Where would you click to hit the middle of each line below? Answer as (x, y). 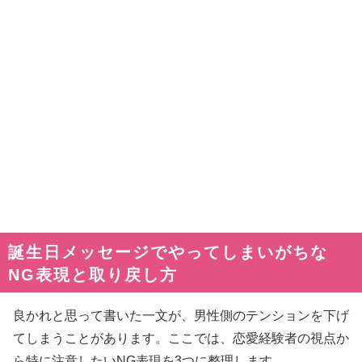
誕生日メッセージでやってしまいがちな (168, 252)
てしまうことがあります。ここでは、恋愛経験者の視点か (181, 338)
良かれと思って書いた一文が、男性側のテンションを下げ (181, 315)
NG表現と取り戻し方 (93, 274)
